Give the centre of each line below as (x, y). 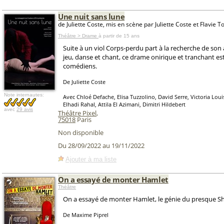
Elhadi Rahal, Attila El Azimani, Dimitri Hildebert (124, 104)
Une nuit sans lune (91, 16)
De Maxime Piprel (86, 215)
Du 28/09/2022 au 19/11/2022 (101, 146)
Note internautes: (24, 95)
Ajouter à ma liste (91, 159)
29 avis (25, 109)
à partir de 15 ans (119, 36)
